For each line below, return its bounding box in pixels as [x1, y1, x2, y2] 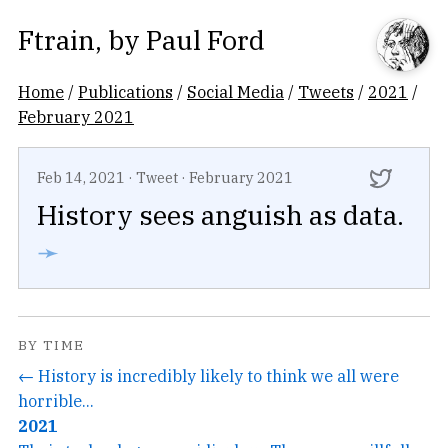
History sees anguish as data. [37, 197, 404, 233]
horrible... [18, 389, 94, 411]
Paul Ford [146, 22, 265, 57]
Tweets [298, 81, 354, 102]
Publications [78, 81, 173, 102]
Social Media [187, 81, 284, 102]
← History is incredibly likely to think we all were [18, 364, 399, 386]
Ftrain [18, 22, 95, 57]
